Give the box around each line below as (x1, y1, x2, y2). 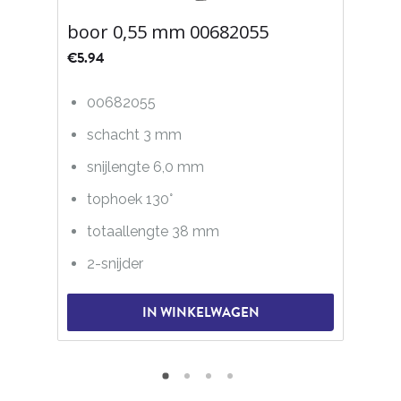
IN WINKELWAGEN (141, 303, 260, 323)
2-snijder (87, 254, 144, 272)
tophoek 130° (87, 190, 174, 208)
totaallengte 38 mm (87, 222, 220, 240)
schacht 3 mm (87, 125, 183, 143)
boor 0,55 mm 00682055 (67, 19, 269, 44)
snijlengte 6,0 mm (87, 158, 205, 175)
